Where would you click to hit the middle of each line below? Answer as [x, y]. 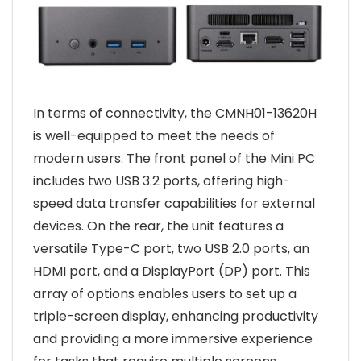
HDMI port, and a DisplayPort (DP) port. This [172, 271]
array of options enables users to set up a [165, 293]
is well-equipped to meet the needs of [154, 135]
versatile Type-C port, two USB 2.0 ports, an [171, 248]
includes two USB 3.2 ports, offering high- [162, 180]
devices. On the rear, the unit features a [158, 226]
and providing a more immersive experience [173, 338]
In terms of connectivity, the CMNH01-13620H [175, 113]
